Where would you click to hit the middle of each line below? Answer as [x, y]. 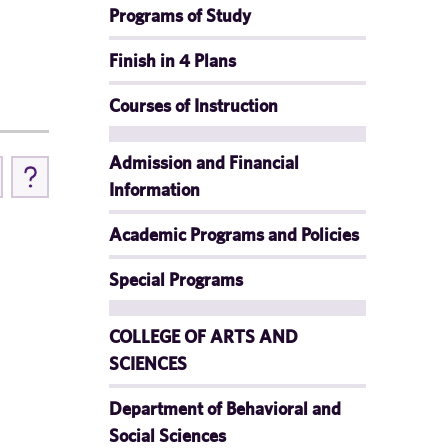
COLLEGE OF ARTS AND [203, 336]
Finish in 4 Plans [172, 60]
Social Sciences [167, 435]
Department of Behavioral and [225, 408]
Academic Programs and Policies [234, 234]
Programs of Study [180, 15]
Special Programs [176, 279]
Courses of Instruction [193, 105]
